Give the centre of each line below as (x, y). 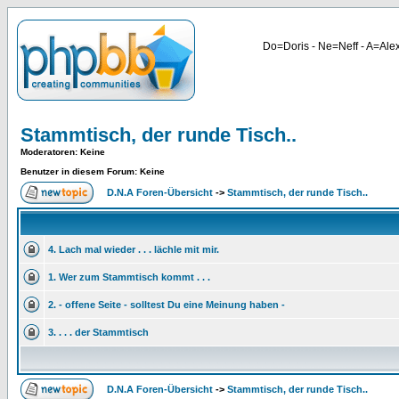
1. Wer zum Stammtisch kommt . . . (129, 277)
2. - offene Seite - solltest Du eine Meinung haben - (167, 305)
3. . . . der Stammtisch (98, 332)
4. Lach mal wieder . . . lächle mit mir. (134, 249)
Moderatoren (48, 152)
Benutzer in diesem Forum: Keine (93, 171)
